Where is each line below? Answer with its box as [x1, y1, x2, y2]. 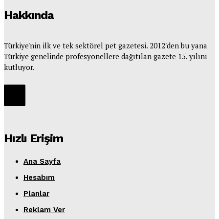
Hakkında [4, 8, 54, 22]
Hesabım [23, 173, 55, 182]
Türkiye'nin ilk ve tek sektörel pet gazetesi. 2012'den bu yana [4, 40, 207, 50]
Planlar [23, 189, 49, 198]
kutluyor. [4, 62, 35, 72]
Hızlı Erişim [4, 131, 63, 145]
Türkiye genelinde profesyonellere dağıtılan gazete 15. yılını [4, 51, 207, 61]
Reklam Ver [23, 205, 65, 214]
